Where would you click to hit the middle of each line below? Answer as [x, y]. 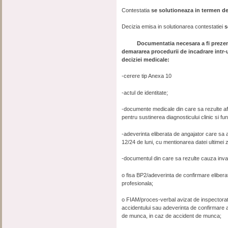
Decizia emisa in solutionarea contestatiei [173, 26]
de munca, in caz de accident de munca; [172, 216]
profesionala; [138, 183]
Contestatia [137, 10]
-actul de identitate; [145, 92]
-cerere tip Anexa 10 [147, 76]
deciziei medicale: [146, 59]
